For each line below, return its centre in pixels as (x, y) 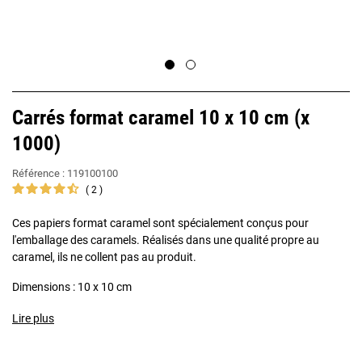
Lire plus (33, 318)
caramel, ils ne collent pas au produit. (104, 257)
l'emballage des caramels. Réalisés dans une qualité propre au (166, 240)
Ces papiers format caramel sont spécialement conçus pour (160, 223)
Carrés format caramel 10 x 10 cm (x (161, 118)
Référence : (40, 173)
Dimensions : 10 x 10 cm (72, 287)
